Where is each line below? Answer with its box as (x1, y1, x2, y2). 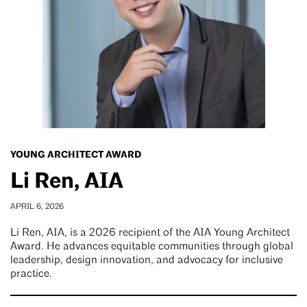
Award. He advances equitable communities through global (10, 241, 293, 252)
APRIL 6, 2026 (10, 202, 64, 211)
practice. (10, 268, 52, 280)
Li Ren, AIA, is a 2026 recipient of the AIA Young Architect (10, 227, 290, 238)
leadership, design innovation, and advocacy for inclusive (10, 254, 283, 266)
